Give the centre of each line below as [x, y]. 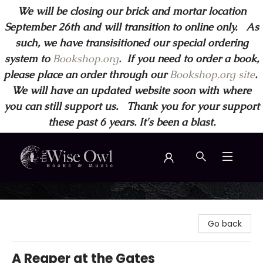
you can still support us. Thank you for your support [131, 106]
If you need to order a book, [190, 58]
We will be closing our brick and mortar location [131, 11]
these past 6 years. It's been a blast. [131, 122]
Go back [225, 224]
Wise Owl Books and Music [62, 193]
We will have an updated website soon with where [131, 90]
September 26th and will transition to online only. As [131, 27]
